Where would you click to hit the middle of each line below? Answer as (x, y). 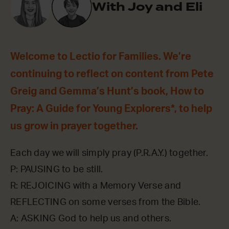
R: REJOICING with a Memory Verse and (96, 186)
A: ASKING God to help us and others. (91, 219)
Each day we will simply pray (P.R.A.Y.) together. (109, 153)
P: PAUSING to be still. (57, 169)
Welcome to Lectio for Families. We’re (101, 56)
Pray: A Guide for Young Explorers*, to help (111, 109)
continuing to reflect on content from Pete (112, 74)
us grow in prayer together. (74, 126)
